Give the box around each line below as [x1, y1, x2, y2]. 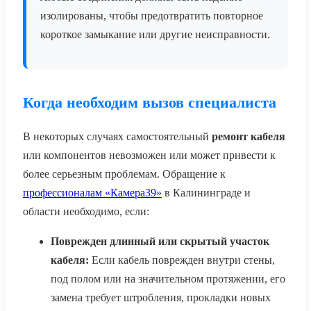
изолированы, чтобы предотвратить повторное [40, 10, 263, 22]
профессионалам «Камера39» [23, 187, 162, 199]
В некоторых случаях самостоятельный [23, 131, 212, 143]
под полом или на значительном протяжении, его [51, 273, 285, 285]
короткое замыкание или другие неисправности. [40, 28, 270, 41]
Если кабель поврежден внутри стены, [89, 254, 275, 267]
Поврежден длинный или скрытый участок [51, 235, 269, 248]
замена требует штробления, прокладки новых [51, 292, 271, 304]
